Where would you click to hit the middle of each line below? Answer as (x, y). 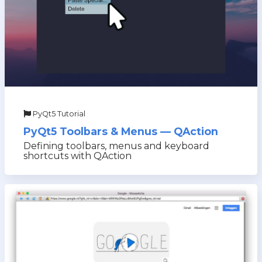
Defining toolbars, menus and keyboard (116, 146)
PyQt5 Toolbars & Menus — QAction (121, 131)
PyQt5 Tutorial (58, 114)
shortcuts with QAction (77, 156)
